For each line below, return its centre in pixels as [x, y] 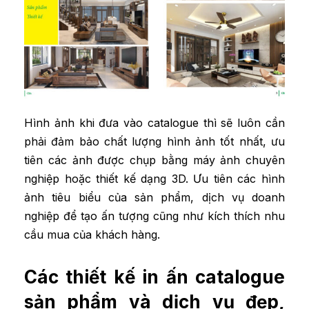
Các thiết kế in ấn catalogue [154, 277]
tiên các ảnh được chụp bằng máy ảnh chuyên [154, 160]
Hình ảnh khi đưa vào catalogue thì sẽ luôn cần [154, 122]
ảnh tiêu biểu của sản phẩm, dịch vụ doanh [154, 197]
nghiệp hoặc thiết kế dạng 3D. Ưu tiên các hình [154, 178]
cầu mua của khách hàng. [92, 234]
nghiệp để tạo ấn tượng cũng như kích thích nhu [154, 216]
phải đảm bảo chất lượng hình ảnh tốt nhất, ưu [154, 141]
